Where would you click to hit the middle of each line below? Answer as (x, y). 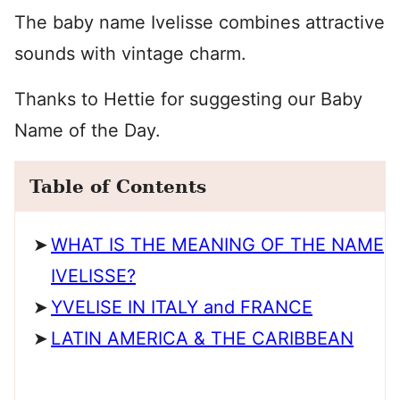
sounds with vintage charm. (130, 54)
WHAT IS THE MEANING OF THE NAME (217, 245)
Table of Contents (118, 187)
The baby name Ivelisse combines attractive (200, 22)
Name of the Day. (87, 130)
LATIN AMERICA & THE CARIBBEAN (202, 338)
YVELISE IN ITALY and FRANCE (182, 307)
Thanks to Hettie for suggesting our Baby (188, 99)
